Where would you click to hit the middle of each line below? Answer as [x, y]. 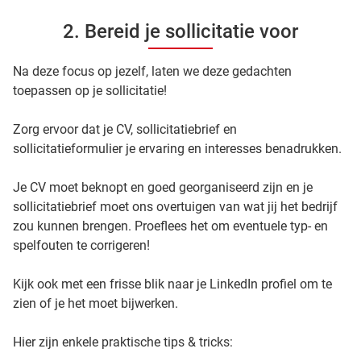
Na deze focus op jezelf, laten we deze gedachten [152, 71]
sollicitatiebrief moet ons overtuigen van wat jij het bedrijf [175, 206]
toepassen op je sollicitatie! [90, 90]
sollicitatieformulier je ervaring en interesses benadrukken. [179, 148]
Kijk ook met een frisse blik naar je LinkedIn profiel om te [172, 284]
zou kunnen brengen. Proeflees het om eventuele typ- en [170, 226]
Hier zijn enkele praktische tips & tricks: [123, 342]
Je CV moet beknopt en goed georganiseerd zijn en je [163, 187]
